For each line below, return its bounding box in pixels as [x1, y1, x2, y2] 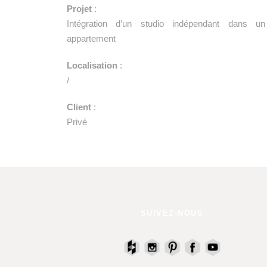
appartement [67, 33, 116, 44]
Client [67, 102, 91, 112]
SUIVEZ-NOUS [140, 209, 204, 218]
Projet [67, 4, 92, 14]
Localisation [67, 60, 117, 70]
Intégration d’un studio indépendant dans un [67, 18, 265, 29]
